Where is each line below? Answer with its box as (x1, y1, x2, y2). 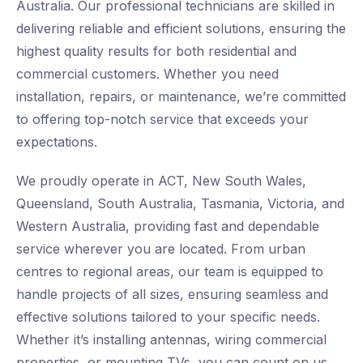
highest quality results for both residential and (16, 43, 297, 60)
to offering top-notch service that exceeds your (16, 111, 309, 128)
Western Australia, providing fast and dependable (16, 218, 319, 235)
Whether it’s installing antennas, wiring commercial (16, 331, 327, 348)
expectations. (16, 134, 97, 151)
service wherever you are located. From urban (16, 241, 305, 258)
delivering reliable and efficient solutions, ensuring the (16, 20, 346, 37)
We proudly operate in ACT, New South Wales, (16, 173, 306, 190)
